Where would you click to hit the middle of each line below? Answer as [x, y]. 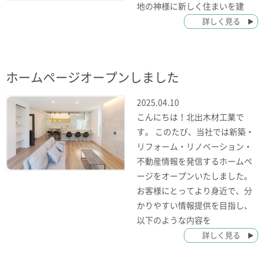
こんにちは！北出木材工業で [190, 117]
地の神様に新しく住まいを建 [190, 7]
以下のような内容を [174, 220]
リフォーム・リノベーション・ [194, 146]
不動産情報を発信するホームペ [194, 161]
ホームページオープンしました [93, 78]
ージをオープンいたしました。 [194, 176]
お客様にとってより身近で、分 [194, 191]
